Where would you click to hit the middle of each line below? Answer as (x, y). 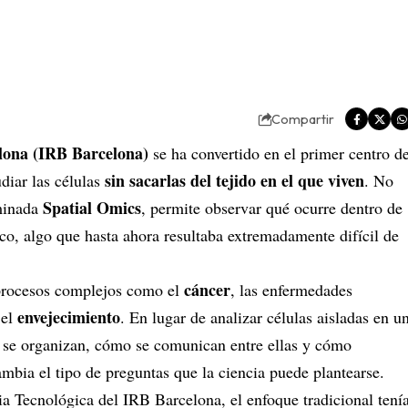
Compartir (303, 119)
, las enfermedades (291, 290)
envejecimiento (69, 317)
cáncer (207, 290)
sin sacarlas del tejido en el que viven (235, 180)
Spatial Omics (92, 208)
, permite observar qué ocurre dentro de (272, 208)
